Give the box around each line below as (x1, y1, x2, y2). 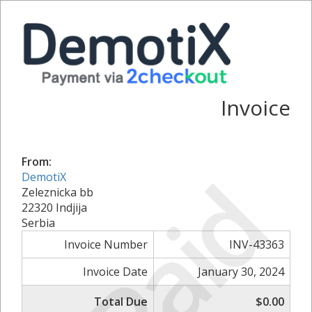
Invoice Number (64, 236, 148, 252)
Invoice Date (83, 263, 148, 279)
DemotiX (22, 169, 66, 185)
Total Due (94, 293, 148, 309)
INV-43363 (229, 236, 284, 252)
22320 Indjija (22, 199, 87, 215)
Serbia (22, 214, 55, 231)
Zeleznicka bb (22, 184, 93, 200)
